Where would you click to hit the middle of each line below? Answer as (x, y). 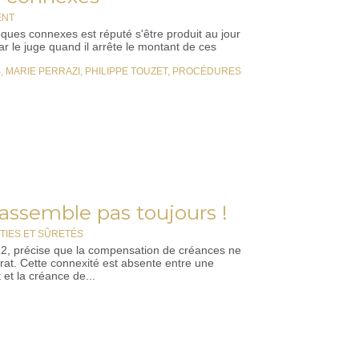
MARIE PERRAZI (43, 71)
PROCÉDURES (207, 71)
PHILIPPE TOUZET (126, 71)
